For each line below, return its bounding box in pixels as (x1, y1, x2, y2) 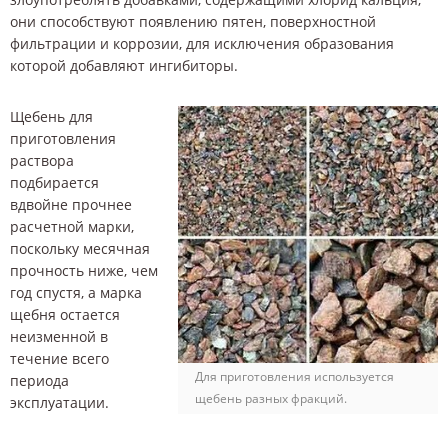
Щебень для (10, 107, 93, 127)
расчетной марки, (10, 217, 134, 237)
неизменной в (10, 327, 108, 347)
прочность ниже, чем (10, 261, 158, 281)
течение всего (10, 349, 109, 369)
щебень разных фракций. (195, 389, 347, 407)
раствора (10, 151, 74, 171)
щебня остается (10, 305, 120, 325)
